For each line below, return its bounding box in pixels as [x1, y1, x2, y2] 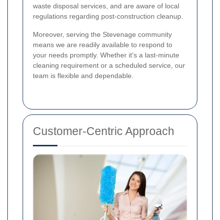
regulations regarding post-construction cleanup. [33, 12, 183, 20]
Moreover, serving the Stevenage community [33, 30, 172, 38]
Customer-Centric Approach [33, 125, 174, 137]
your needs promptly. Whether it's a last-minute [33, 51, 179, 59]
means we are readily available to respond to [33, 41, 172, 49]
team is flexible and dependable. [33, 72, 134, 80]
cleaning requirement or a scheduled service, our [33, 61, 185, 69]
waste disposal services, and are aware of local [33, 2, 179, 10]
